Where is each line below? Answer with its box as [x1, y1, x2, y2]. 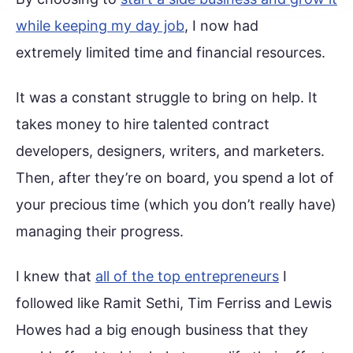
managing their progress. [16, 223, 184, 240]
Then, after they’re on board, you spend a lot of [16, 169, 334, 187]
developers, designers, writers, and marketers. [16, 143, 325, 160]
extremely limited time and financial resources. [16, 43, 325, 61]
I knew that [16, 268, 95, 285]
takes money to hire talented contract [16, 116, 269, 133]
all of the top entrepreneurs [95, 268, 279, 285]
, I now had [184, 17, 258, 34]
